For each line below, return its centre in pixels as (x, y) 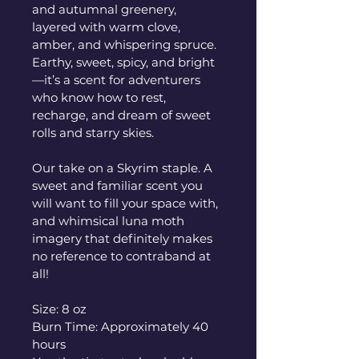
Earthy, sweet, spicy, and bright (123, 62)
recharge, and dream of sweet (123, 115)
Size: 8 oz (59, 309)
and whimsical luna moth (110, 220)
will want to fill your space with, (127, 203)
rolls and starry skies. (93, 132)
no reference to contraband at (123, 256)
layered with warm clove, (108, 26)
